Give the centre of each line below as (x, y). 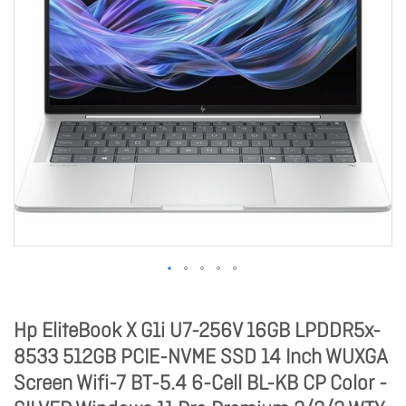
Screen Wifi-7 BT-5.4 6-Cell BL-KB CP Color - (200, 384)
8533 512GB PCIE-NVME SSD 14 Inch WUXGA (200, 358)
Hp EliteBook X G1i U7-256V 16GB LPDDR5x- (197, 332)
